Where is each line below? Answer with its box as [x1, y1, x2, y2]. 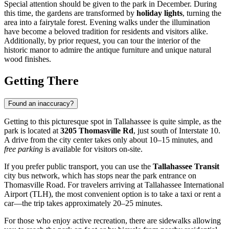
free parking [4, 144, 43, 153]
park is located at [4, 126, 60, 135]
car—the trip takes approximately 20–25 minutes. [4, 198, 163, 208]
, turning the [182, 8, 221, 17]
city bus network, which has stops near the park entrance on [4, 171, 196, 180]
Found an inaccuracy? [8, 99, 74, 107]
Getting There [4, 74, 79, 87]
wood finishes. [4, 54, 51, 63]
